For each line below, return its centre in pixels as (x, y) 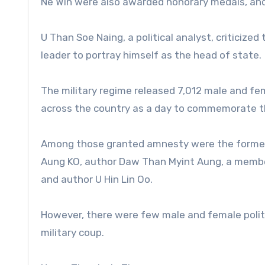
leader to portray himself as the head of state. (151, 55)
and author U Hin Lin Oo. (97, 179)
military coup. (72, 232)
